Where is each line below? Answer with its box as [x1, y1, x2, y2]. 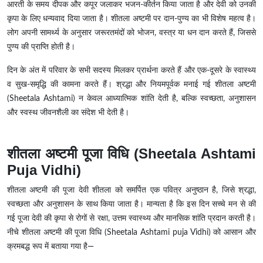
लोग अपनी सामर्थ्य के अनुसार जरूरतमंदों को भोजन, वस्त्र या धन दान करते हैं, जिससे [7, 29, 256, 38]
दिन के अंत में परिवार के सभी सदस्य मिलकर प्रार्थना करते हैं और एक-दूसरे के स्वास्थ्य [7, 66, 256, 75]
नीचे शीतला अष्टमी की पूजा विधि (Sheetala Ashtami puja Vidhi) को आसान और [7, 228, 256, 237]
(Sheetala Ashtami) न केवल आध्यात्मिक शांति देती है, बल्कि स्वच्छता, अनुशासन [7, 95, 256, 103]
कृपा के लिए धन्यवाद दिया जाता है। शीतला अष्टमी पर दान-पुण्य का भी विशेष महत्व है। [7, 15, 256, 23]
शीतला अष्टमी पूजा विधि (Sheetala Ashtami [7, 146, 256, 162]
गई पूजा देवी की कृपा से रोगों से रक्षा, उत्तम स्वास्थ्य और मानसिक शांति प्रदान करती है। [7, 214, 256, 223]
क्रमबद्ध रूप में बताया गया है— [7, 242, 94, 251]
